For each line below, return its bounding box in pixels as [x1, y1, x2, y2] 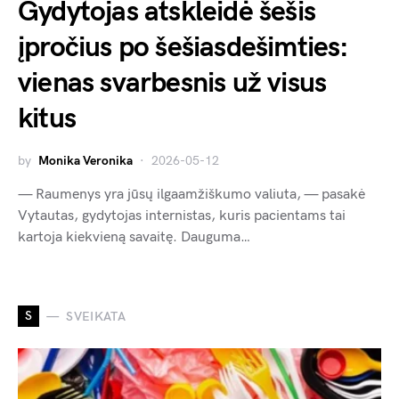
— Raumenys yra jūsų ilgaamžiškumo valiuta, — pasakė [18, 186, 365, 204]
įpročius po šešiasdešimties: [18, 30, 349, 66]
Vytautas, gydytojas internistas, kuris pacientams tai [18, 208, 346, 225]
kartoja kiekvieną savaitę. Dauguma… [18, 229, 250, 247]
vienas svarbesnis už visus [18, 66, 327, 102]
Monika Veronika [38, 153, 133, 169]
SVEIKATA [66, 308, 126, 324]
